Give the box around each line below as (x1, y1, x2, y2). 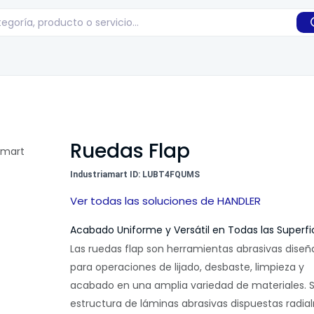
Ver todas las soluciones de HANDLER (69, 193, 261, 208)
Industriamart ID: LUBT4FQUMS (69, 170, 200, 179)
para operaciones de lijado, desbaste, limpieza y (69, 260, 304, 274)
